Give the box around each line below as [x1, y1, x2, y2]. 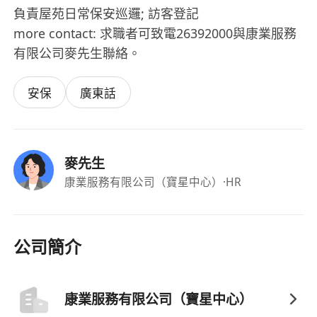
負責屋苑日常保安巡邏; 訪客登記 [13, 5, 200, 23]
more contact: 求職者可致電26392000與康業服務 [13, 25, 297, 42]
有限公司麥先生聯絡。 [13, 45, 142, 62]
